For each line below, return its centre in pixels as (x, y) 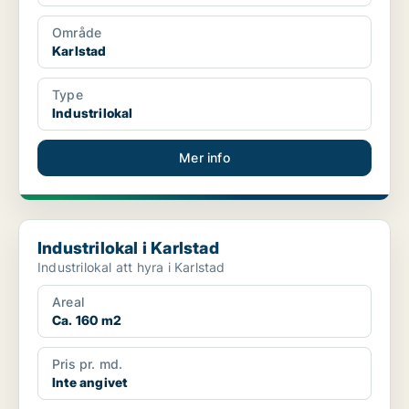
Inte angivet (90, 383)
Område (77, 33)
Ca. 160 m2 (87, 320)
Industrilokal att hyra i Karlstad (131, 267)
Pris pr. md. (88, 364)
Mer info (204, 158)
